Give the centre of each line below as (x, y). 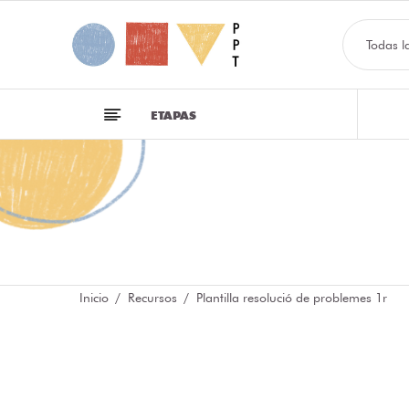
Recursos (152, 298)
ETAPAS (173, 115)
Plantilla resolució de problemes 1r (292, 298)
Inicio (94, 298)
